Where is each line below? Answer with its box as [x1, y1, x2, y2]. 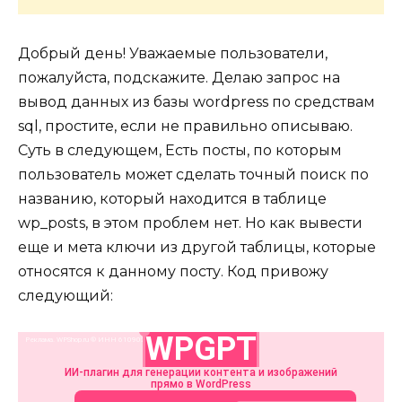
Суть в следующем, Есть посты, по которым [18, 141, 342, 159]
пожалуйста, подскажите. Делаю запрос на [18, 68, 340, 86]
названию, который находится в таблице [18, 189, 327, 207]
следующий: [18, 286, 113, 304]
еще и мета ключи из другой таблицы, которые [18, 238, 376, 256]
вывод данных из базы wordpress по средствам [18, 92, 375, 110]
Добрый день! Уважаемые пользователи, [18, 44, 328, 62]
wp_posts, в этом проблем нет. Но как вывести [18, 214, 363, 232]
